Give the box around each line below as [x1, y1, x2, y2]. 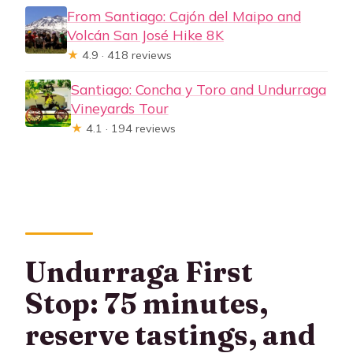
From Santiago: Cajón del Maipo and [66, 6, 301, 24]
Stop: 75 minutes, [25, 286, 269, 321]
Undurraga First [25, 255, 254, 289]
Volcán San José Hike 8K [66, 25, 224, 43]
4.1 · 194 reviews [82, 121, 176, 136]
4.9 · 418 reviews [78, 47, 172, 62]
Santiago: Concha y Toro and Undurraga [70, 80, 326, 98]
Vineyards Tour [70, 98, 169, 117]
